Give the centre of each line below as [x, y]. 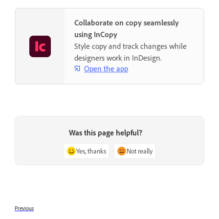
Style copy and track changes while [131, 46]
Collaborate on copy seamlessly [127, 23]
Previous [24, 208]
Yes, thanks [91, 151]
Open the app [106, 68]
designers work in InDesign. [118, 58]
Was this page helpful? [106, 133]
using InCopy [96, 34]
